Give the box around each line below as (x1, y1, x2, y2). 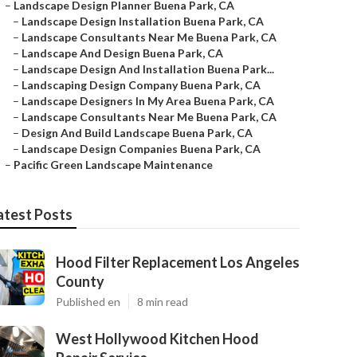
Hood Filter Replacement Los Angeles (56, 253, 300, 271)
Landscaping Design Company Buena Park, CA (22, 78, 261, 92)
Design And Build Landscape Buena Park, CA (22, 126, 253, 139)
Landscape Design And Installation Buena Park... (22, 62, 274, 76)
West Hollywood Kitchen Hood (56, 330, 259, 347)
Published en (56, 295, 120, 308)
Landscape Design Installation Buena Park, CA (22, 14, 264, 28)
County (56, 273, 104, 290)
